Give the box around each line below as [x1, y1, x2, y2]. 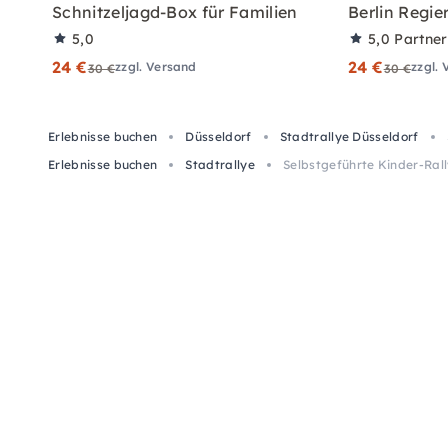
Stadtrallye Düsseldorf [279, 129, 419, 144]
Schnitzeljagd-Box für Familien [52, 2, 298, 22]
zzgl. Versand [115, 59, 197, 74]
